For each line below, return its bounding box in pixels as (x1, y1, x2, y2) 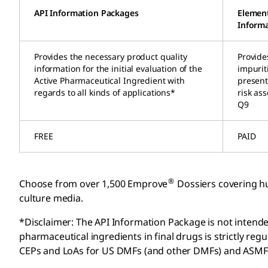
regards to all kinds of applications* (34, 86, 175, 98)
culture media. (19, 191, 83, 205)
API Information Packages (34, 7, 139, 19)
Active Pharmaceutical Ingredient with (34, 74, 185, 86)
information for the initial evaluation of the (34, 62, 202, 74)
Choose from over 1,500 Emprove (19, 176, 168, 190)
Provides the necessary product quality (34, 50, 187, 62)
